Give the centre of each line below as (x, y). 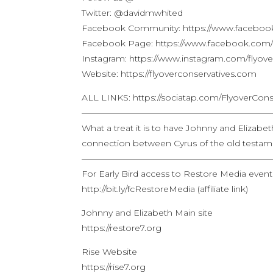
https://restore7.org (122, 228)
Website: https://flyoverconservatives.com (169, 74)
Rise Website (110, 252)
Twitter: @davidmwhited (133, 13)
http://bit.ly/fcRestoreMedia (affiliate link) (165, 189)
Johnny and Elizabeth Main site (147, 213)
